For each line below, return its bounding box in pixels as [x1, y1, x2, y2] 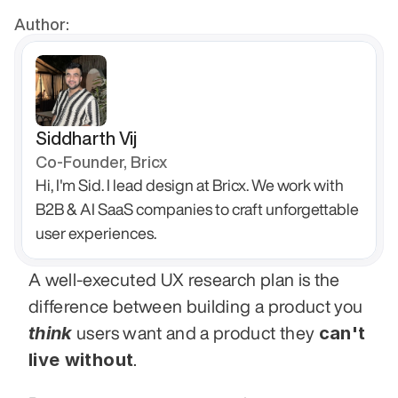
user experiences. [36, 225, 156, 241]
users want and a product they [72, 323, 319, 342]
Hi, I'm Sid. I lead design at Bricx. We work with [36, 177, 344, 193]
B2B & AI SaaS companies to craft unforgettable [36, 201, 359, 217]
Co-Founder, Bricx [36, 154, 167, 170]
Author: [14, 16, 69, 32]
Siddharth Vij [36, 129, 137, 147]
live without [28, 349, 134, 370]
